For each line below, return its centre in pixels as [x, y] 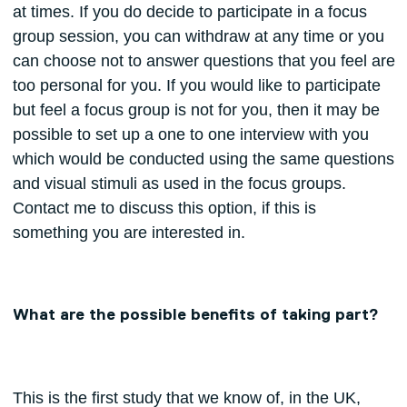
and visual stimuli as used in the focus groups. [179, 184]
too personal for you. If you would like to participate [196, 86]
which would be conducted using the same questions [203, 159]
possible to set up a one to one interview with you [190, 135]
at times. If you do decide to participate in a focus [189, 12]
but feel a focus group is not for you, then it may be [196, 110]
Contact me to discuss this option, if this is [164, 208]
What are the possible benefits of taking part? [195, 316]
